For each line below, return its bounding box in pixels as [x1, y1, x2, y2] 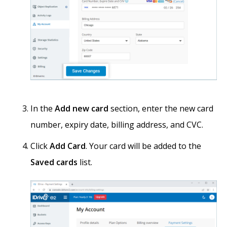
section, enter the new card [108, 103, 213, 115]
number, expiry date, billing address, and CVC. [30, 119, 203, 131]
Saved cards [30, 157, 78, 168]
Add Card [50, 140, 86, 152]
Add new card [55, 103, 108, 115]
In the [30, 103, 55, 115]
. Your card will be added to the [86, 140, 201, 152]
